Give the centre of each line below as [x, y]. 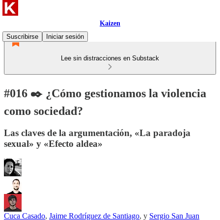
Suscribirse [22, 37]
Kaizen [110, 23]
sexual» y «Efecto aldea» [53, 143]
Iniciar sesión [65, 37]
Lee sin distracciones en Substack [110, 58]
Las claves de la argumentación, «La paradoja [97, 133]
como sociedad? [43, 111]
